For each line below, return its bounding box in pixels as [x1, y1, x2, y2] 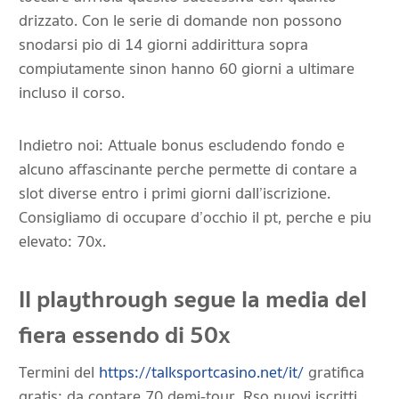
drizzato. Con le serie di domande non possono [19, 8, 342, 34]
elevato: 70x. [19, 229, 106, 255]
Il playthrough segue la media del [19, 281, 367, 319]
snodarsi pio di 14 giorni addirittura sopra [19, 32, 308, 58]
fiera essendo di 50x [19, 316, 231, 354]
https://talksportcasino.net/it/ [99, 360, 304, 386]
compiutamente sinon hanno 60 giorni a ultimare [19, 56, 354, 82]
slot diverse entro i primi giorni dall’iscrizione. [19, 181, 330, 207]
